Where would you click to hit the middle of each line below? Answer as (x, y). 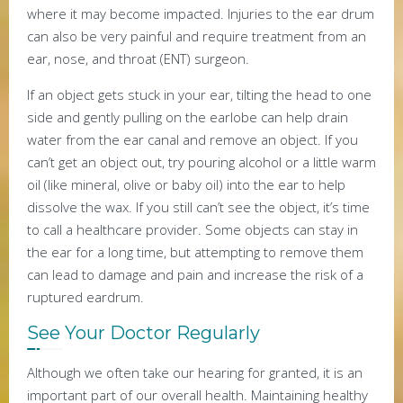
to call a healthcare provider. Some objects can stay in (193, 230)
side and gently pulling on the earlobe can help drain (188, 117)
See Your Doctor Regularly (143, 333)
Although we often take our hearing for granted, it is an (195, 373)
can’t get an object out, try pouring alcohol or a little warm (201, 162)
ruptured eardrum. (85, 297)
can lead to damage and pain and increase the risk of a (195, 275)
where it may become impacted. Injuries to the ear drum (201, 14)
